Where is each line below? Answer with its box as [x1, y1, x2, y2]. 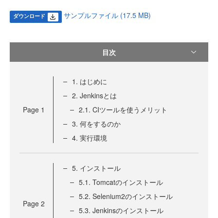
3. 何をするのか [72, 119, 121, 129]
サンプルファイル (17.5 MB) [63, 10, 151, 20]
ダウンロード [13, 12, 45, 19]
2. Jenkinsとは [72, 91, 117, 101]
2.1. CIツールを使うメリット [79, 105, 167, 115]
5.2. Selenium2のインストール [79, 191, 173, 201]
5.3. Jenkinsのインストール [79, 205, 163, 216]
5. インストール [72, 163, 121, 173]
